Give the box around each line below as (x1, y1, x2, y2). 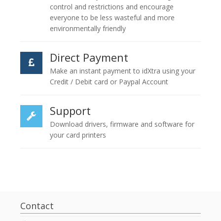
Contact (20, 200, 54, 212)
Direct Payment (50, 50, 129, 65)
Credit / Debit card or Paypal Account (50, 77, 169, 87)
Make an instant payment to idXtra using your (50, 66, 196, 76)
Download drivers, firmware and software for (50, 119, 195, 129)
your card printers (50, 130, 107, 140)
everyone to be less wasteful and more (50, 13, 175, 23)
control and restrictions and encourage (50, 2, 174, 12)
